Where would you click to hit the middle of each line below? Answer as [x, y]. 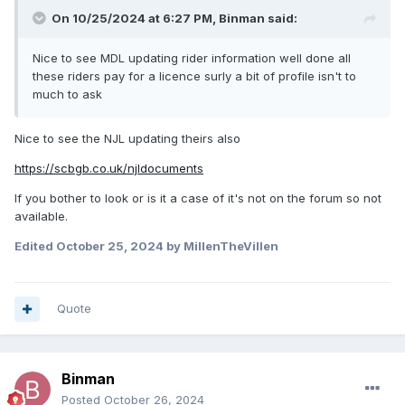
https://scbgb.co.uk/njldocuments [109, 169]
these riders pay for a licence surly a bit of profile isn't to [194, 76]
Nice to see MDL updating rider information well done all [192, 58]
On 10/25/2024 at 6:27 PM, [135, 19]
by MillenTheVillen [221, 246]
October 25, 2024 [110, 246]
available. [41, 217]
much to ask [71, 94]
